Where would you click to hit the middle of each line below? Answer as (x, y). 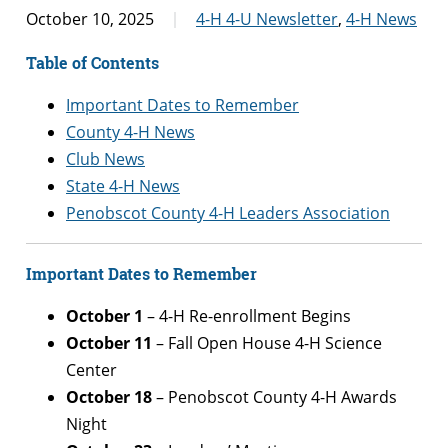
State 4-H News (123, 185)
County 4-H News (130, 131)
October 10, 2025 (90, 18)
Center (91, 369)
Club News (105, 158)
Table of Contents (92, 62)
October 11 (109, 342)
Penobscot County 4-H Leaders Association (228, 212)
